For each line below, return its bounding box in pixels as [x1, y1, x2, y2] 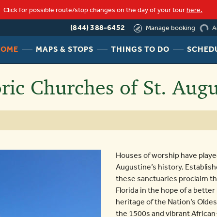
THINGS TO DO [110, 44, 170, 54]
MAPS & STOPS [35, 44, 93, 54]
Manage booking [146, 23, 195, 31]
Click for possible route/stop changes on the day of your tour [3, 5, 186, 14]
